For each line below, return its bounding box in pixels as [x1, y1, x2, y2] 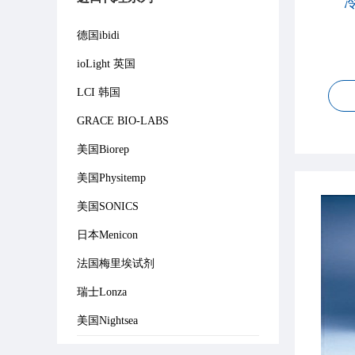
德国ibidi [77, 29, 120, 41]
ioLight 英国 [77, 58, 136, 70]
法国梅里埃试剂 [77, 258, 155, 269]
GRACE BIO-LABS [77, 115, 169, 127]
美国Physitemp [77, 172, 146, 184]
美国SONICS [77, 200, 139, 212]
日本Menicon [77, 229, 138, 241]
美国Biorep [77, 143, 129, 155]
